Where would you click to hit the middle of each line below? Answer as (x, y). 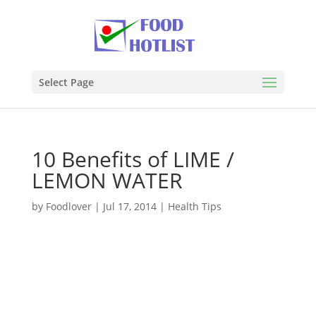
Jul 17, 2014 (129, 206)
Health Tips (194, 206)
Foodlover (68, 206)
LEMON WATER (107, 180)
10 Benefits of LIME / (133, 159)
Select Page (66, 82)
